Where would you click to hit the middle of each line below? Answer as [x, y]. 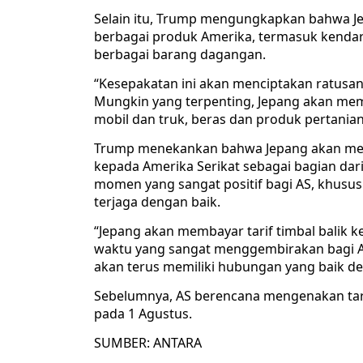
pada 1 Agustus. [143, 314]
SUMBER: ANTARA [148, 343]
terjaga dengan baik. [157, 202]
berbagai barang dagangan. [180, 55]
